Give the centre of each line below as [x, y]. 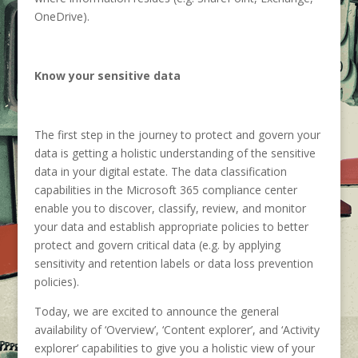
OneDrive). [62, 16]
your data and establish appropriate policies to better [171, 227]
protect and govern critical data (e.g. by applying [157, 245]
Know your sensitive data [107, 76]
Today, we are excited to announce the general [156, 311]
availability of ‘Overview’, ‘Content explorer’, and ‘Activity [177, 330]
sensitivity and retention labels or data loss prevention [173, 263]
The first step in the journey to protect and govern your [177, 135]
